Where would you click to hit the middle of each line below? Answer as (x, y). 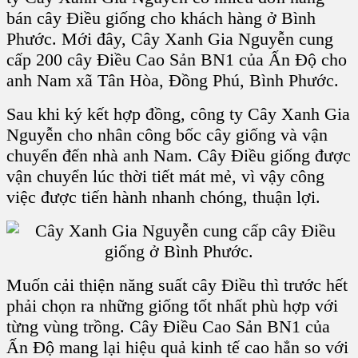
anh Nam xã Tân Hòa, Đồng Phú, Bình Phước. (173, 80)
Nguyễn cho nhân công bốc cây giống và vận (167, 134)
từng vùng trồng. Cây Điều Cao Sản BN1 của (168, 326)
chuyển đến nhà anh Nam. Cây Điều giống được (179, 155)
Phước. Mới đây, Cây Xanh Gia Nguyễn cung (170, 38)
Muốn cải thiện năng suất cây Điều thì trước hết (177, 284)
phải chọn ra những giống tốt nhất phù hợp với (172, 305)
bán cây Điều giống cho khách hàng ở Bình (161, 18)
